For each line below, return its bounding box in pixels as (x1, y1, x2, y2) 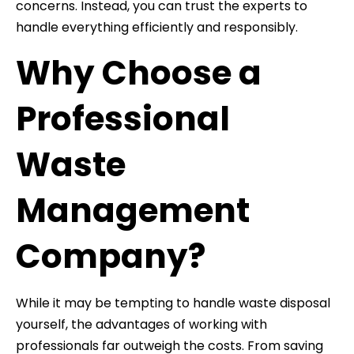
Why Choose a (16, 49, 262, 96)
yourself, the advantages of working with (16, 314, 267, 333)
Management (16, 186, 250, 234)
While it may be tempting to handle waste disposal (16, 293, 330, 312)
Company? (16, 232, 205, 280)
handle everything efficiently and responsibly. (16, 17, 298, 36)
